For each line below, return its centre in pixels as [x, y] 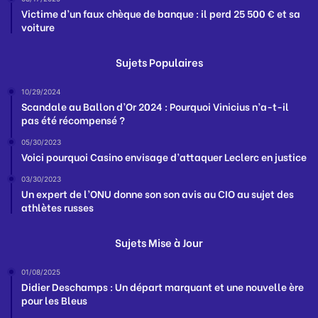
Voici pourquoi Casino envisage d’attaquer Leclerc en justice [164, 156]
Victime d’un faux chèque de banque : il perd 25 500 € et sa [161, 13]
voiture [38, 26]
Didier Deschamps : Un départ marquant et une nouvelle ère [163, 286]
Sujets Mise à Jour [159, 242]
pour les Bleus [54, 300]
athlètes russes [57, 207]
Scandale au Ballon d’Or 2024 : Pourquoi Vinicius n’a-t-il [155, 106]
